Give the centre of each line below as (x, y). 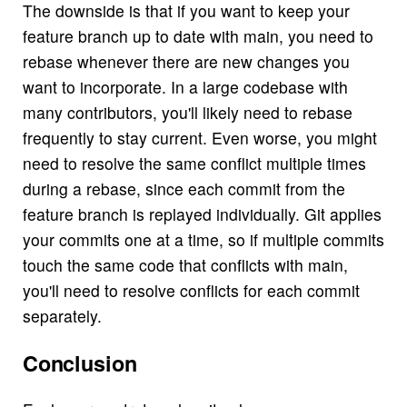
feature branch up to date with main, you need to (198, 36)
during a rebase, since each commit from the (184, 189)
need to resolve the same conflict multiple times (194, 164)
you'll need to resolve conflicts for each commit (191, 291)
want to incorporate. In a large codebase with (185, 87)
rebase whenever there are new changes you (186, 62)
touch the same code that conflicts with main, (185, 265)
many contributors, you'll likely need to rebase (187, 113)
